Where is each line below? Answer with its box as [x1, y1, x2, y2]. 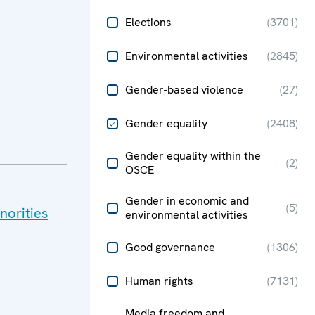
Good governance [125, 240, 215, 255]
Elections [125, 15, 172, 30]
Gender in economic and [125, 193, 249, 208]
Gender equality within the [125, 148, 261, 163]
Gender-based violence [125, 82, 243, 97]
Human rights [125, 274, 193, 288]
